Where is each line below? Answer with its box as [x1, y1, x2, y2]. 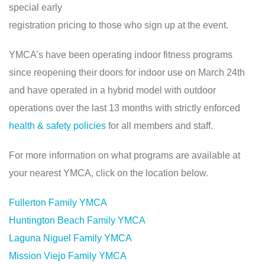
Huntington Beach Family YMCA [9, 215, 146, 225]
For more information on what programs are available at [9, 150, 240, 160]
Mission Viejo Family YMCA [9, 251, 127, 261]
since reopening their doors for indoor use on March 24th [9, 67, 245, 77]
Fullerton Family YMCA [9, 198, 107, 208]
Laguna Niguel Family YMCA [9, 233, 132, 243]
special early [9, 2, 62, 12]
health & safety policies [9, 121, 106, 131]
